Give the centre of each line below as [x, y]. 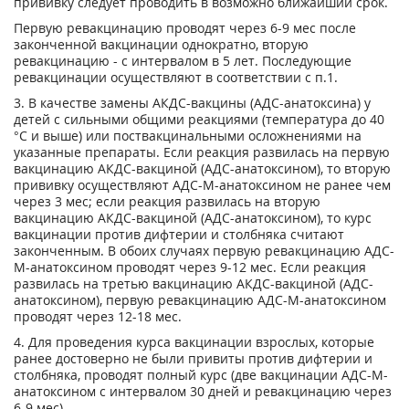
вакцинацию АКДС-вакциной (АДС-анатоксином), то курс [193, 218]
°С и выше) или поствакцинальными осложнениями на [188, 136]
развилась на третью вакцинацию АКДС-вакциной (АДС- [194, 283]
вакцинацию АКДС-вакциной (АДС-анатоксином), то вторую [202, 168]
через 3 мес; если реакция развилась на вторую [167, 201]
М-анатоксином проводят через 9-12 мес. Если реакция [190, 267]
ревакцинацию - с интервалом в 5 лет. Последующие [183, 61]
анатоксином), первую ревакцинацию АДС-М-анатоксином [200, 300]
